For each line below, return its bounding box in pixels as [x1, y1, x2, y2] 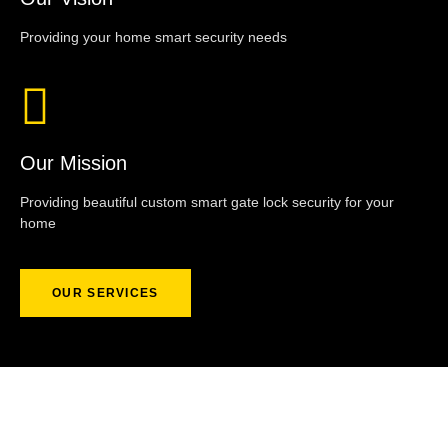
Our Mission [20, 152, 127, 175]
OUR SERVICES [52, 285, 159, 300]
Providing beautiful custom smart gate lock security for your [20, 194, 394, 211]
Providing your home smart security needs [20, 28, 287, 45]
